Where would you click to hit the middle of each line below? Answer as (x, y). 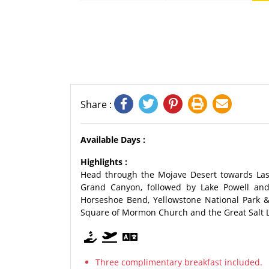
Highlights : (104, 162)
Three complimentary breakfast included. (179, 262)
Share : (97, 104)
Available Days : (113, 140)
